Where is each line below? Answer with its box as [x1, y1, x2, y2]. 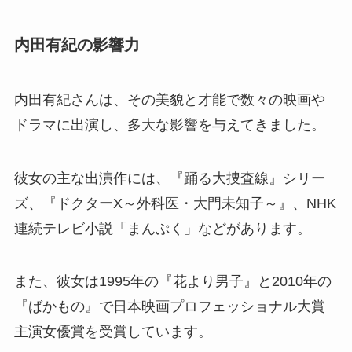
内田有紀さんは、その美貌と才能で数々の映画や [13, 91, 325, 108]
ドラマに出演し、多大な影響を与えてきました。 [13, 116, 325, 133]
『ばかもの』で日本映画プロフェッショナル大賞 [13, 299, 325, 315]
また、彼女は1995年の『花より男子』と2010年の [13, 273, 332, 290]
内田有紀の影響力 [13, 36, 140, 54]
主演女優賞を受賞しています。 [13, 324, 212, 340]
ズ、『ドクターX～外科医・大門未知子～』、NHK [13, 195, 336, 211]
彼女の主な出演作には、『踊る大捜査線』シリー [13, 170, 325, 186]
